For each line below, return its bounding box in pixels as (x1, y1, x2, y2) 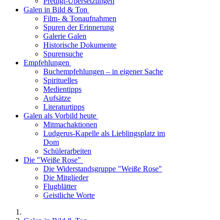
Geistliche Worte (43, 191, 95, 199)
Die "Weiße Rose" (24, 156, 81, 164)
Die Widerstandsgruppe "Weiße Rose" (43, 165, 162, 173)
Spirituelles (43, 76, 78, 84)
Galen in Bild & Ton (24, 5, 87, 14)
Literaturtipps (43, 103, 84, 111)
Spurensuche (43, 50, 83, 58)
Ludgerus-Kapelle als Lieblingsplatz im (43, 129, 165, 137)
